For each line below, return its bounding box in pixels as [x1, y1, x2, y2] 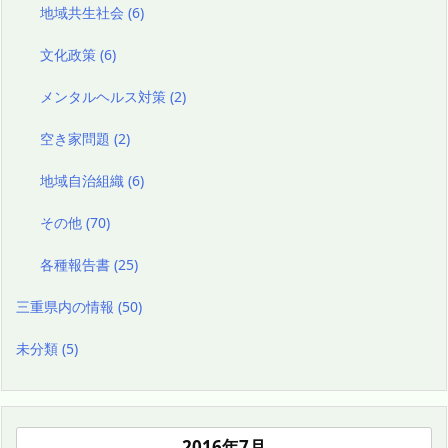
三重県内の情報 [16, 297, 118, 317]
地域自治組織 [40, 171, 129, 191]
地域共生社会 [40, 3, 129, 23]
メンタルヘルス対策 [40, 87, 171, 107]
